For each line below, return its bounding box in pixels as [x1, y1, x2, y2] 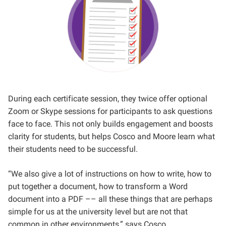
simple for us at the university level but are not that [8, 207, 188, 216]
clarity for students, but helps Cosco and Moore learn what [8, 132, 215, 141]
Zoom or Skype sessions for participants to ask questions [8, 106, 212, 116]
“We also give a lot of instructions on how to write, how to [8, 169, 211, 179]
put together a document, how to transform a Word [8, 182, 188, 191]
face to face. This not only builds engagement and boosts [8, 119, 213, 129]
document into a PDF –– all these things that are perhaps [8, 194, 212, 204]
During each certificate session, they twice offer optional [8, 94, 207, 103]
